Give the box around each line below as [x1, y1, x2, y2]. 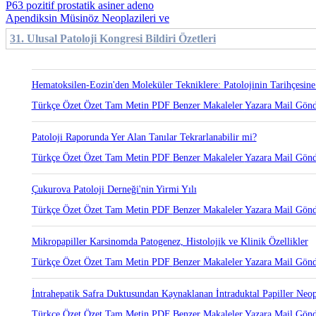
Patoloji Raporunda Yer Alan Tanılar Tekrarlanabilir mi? [31, 132, 257, 142]
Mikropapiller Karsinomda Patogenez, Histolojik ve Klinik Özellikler [31, 236, 308, 247]
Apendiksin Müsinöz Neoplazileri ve [6, 12, 169, 24]
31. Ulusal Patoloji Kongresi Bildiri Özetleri [10, 32, 216, 44]
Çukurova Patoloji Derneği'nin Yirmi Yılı [31, 184, 197, 195]
